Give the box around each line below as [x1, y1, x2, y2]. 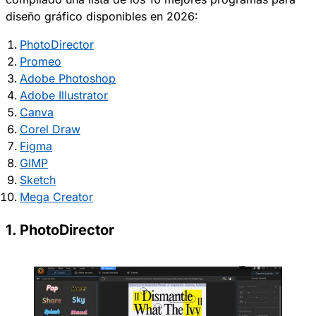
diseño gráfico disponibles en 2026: [6, 8, 198, 23]
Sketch [20, 172, 56, 187]
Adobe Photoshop [20, 71, 116, 85]
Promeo [20, 54, 61, 68]
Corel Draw [20, 121, 80, 136]
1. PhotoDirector [6, 221, 114, 238]
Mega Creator [20, 189, 93, 204]
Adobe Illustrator [20, 87, 108, 102]
